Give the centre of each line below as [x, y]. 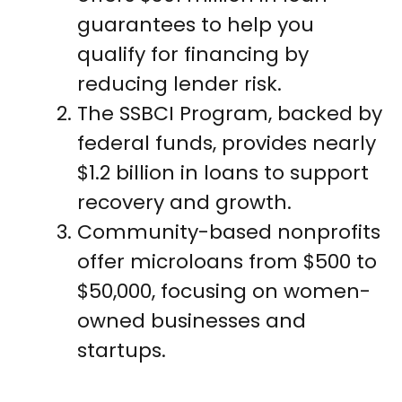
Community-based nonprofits [229, 232]
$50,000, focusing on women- [224, 292]
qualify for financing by [193, 55]
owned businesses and [192, 321]
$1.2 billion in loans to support [223, 173]
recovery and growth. [184, 203]
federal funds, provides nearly [227, 144]
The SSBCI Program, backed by [230, 114]
